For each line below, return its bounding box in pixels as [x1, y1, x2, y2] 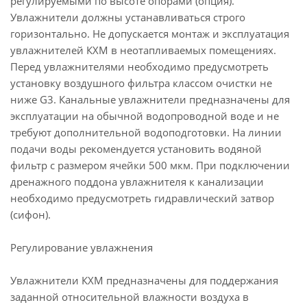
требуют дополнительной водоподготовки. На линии [10, 125, 282, 139]
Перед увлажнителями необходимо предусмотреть [10, 60, 269, 73]
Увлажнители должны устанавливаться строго [10, 10, 245, 24]
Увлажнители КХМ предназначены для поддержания [10, 273, 278, 287]
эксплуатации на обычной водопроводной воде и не [10, 109, 279, 123]
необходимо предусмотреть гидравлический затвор [10, 191, 274, 205]
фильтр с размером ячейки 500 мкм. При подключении [10, 158, 290, 172]
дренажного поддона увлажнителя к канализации [10, 175, 264, 188]
